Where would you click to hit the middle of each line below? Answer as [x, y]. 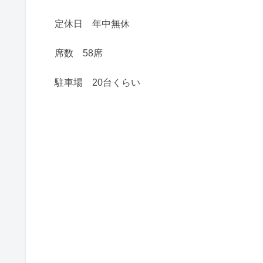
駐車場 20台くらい [97, 83]
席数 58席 [79, 53]
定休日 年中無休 [92, 23]
